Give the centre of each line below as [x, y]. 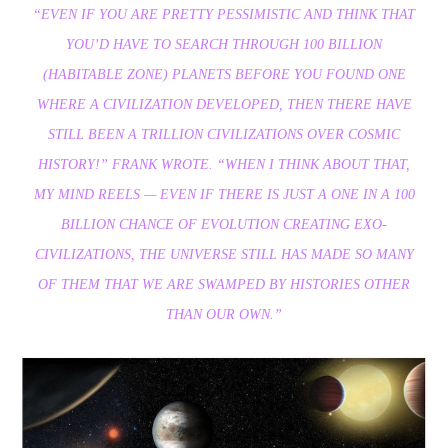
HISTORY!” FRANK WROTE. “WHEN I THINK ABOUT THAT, [224, 165]
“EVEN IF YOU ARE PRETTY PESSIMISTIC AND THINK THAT [224, 15]
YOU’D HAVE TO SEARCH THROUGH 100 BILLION [224, 45]
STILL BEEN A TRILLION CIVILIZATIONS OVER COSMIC [224, 135]
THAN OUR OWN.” [224, 315]
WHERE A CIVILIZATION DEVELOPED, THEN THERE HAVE [224, 105]
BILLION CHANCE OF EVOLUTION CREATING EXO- [224, 225]
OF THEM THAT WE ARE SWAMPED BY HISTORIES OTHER [224, 285]
